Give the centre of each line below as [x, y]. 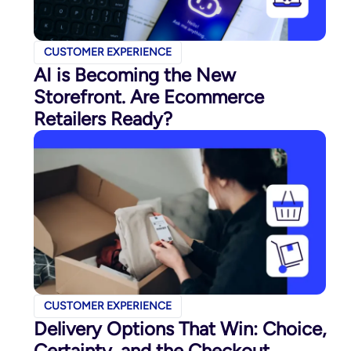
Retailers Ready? [103, 118]
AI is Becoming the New [134, 74]
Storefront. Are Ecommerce [148, 96]
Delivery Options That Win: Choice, [179, 328]
